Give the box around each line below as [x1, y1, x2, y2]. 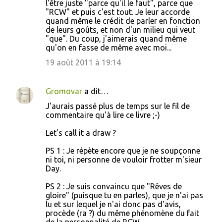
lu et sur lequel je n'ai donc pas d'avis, [46, 200, 181, 209]
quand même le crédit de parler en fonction [46, 16, 200, 25]
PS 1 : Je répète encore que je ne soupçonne [46, 146, 200, 155]
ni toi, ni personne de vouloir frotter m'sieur [46, 155, 202, 164]
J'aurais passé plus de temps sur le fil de [46, 102, 190, 111]
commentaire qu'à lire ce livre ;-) [46, 111, 160, 119]
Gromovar [46, 87, 82, 96]
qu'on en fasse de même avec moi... [46, 43, 171, 52]
